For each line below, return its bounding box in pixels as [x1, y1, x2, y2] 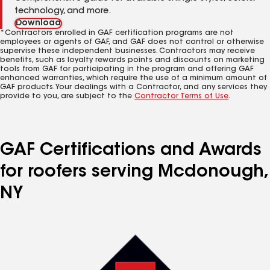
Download [16, 19, 61, 28]
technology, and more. [14, 7, 111, 16]
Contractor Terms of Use [134, 93, 228, 100]
